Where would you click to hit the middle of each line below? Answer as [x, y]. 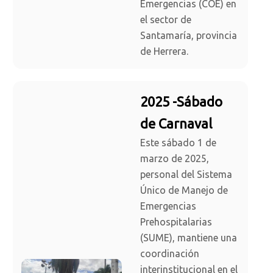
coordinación [170, 254]
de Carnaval [176, 124]
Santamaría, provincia [189, 36]
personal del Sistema [186, 175]
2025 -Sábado [181, 102]
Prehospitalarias [176, 222]
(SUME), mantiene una [189, 238]
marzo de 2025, [175, 159]
